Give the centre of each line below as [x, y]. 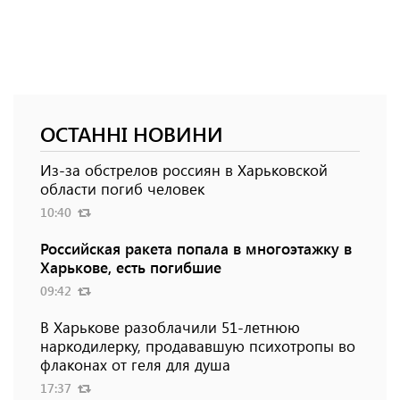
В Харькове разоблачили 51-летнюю [170, 327]
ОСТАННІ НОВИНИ [132, 134]
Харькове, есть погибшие [131, 267]
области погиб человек [122, 189]
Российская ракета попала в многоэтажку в [196, 249]
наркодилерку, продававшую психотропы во [198, 346]
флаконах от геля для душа [135, 365]
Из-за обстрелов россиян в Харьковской [184, 170]
